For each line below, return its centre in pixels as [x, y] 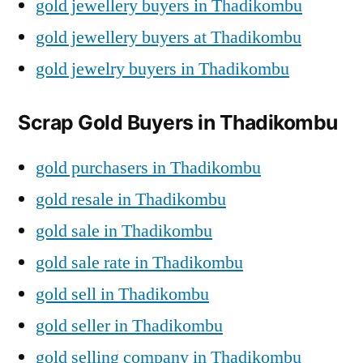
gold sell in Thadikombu [122, 294]
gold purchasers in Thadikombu [148, 167]
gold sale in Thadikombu [124, 231]
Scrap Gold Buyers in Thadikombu [178, 122]
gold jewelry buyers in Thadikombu [162, 68]
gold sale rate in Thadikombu [139, 262]
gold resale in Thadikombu [131, 199]
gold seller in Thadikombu [129, 325]
